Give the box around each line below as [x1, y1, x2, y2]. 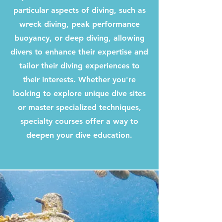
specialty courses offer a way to [20, 116, 138, 126]
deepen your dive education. [26, 130, 132, 140]
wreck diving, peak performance [19, 19, 140, 29]
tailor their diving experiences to [19, 61, 140, 70]
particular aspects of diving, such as [13, 5, 146, 15]
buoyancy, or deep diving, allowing [14, 33, 145, 43]
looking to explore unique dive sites [13, 89, 146, 98]
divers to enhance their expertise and [10, 47, 148, 56]
